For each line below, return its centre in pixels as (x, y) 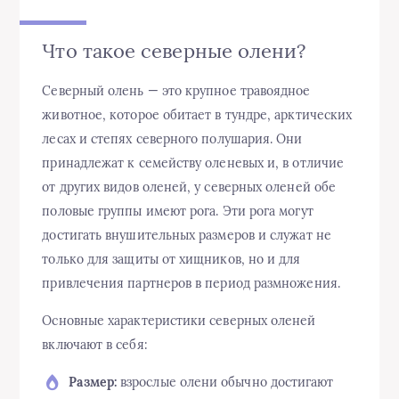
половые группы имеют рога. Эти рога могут (178, 212)
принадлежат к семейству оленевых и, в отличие (193, 163)
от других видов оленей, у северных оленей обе (189, 187)
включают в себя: (95, 345)
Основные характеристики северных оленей (179, 321)
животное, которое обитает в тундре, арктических (197, 115)
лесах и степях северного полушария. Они (172, 139)
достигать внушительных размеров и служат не (187, 236)
